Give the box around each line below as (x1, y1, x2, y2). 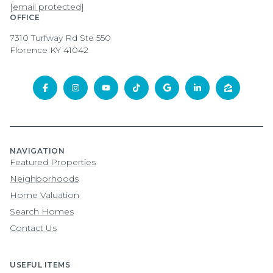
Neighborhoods (10, 172, 79, 184)
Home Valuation (10, 189, 79, 200)
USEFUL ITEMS (10, 260, 70, 269)
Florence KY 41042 (10, 44, 88, 56)
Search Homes (10, 205, 74, 217)
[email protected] (10, 1, 84, 13)
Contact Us (10, 222, 57, 233)
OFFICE (10, 13, 40, 23)
